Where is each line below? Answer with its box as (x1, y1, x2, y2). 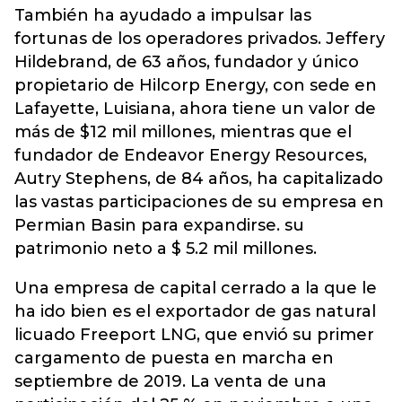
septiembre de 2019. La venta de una (14, 371, 327, 391)
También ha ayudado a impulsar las (14, 5, 311, 25)
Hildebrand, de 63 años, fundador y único (14, 52, 359, 72)
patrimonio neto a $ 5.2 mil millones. (14, 239, 317, 258)
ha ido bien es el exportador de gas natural (14, 301, 376, 321)
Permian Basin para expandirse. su (14, 215, 304, 235)
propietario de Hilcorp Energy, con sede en (14, 75, 377, 95)
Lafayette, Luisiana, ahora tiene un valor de (14, 99, 376, 118)
